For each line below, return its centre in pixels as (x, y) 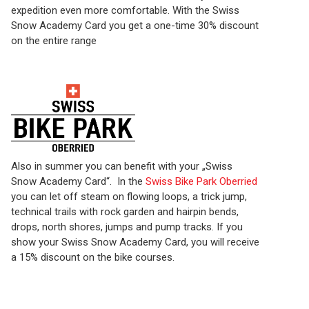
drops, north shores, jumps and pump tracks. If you (127, 227)
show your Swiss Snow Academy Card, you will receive (135, 242)
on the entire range (54, 40)
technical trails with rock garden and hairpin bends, (125, 212)
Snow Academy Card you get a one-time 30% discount (135, 25)
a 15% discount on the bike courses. (93, 258)
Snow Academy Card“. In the (78, 182)
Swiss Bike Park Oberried (201, 182)
